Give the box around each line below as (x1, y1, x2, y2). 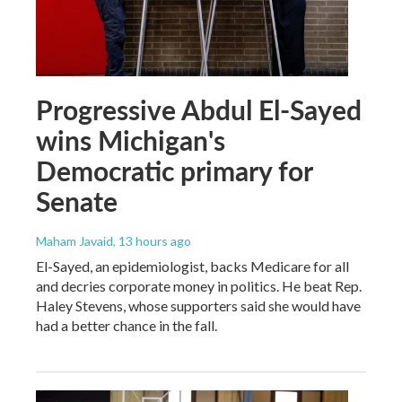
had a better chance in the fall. (36, 316, 217, 334)
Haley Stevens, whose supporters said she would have (36, 296, 361, 314)
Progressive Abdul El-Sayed (36, 90, 362, 128)
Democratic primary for (36, 151, 312, 189)
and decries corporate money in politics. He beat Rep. (36, 276, 362, 294)
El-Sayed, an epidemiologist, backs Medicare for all (36, 257, 349, 275)
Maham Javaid (36, 232, 113, 249)
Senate (36, 181, 118, 220)
